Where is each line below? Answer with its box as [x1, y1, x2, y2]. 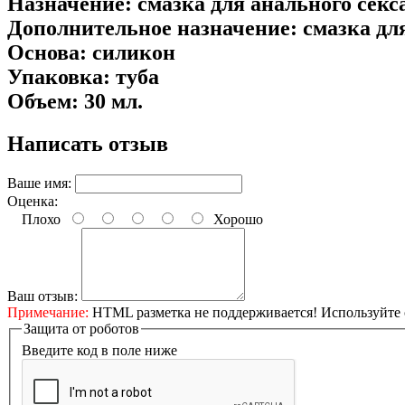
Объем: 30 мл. [7, 89, 143, 114]
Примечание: [7, 305, 89, 321]
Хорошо [206, 212, 263, 228]
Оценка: [7, 193, 58, 210]
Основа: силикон [7, 41, 175, 65]
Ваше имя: [7, 175, 71, 192]
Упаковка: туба [7, 65, 159, 89]
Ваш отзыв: [7, 288, 78, 305]
